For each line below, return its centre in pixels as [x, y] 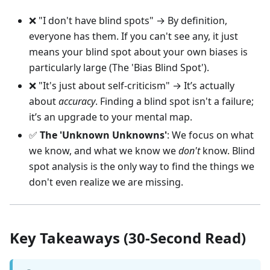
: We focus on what [210, 135]
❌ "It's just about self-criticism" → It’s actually [132, 86]
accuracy [77, 102]
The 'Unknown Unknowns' [103, 135]
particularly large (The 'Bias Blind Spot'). [119, 68]
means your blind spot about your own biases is [138, 52]
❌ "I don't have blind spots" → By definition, [128, 21]
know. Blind [228, 151]
